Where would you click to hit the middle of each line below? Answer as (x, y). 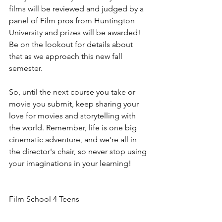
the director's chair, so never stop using (79, 152)
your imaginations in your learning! (70, 164)
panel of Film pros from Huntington (73, 21)
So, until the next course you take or (73, 92)
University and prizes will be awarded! (76, 33)
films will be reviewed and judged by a (77, 9)
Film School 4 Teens (44, 199)
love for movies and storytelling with (73, 116)
